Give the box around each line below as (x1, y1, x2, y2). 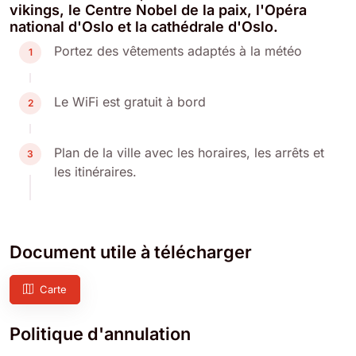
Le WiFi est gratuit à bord (54, 93, 206, 110)
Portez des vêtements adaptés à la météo (54, 42, 302, 59)
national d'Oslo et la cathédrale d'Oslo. (10, 17, 278, 35)
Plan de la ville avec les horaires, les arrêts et (54, 144, 324, 161)
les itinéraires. (54, 163, 137, 180)
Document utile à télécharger (10, 241, 252, 262)
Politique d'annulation (10, 323, 191, 344)
